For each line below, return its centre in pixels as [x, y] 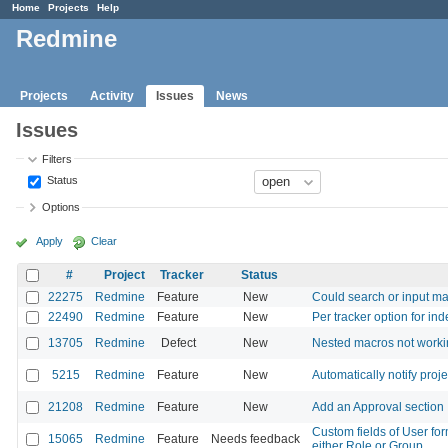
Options [61, 207]
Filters [57, 158]
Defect [178, 342]
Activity [112, 95]
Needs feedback [255, 438]
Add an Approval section [378, 406]
